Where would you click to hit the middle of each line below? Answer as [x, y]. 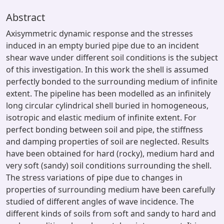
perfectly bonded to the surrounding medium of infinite [112, 81]
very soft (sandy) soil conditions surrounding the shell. [109, 165]
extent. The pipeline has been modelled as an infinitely [108, 93]
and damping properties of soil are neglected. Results [107, 141]
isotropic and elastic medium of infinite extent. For [101, 117]
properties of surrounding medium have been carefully [110, 189]
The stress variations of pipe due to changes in [94, 177]
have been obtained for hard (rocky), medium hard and [110, 153]
